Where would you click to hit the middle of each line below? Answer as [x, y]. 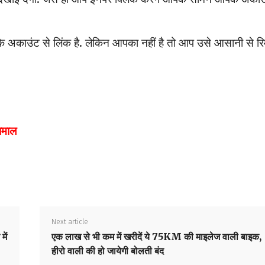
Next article [70, 222]
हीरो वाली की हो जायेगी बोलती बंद [107, 251]
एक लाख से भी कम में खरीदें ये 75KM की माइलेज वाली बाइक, [156, 237]
